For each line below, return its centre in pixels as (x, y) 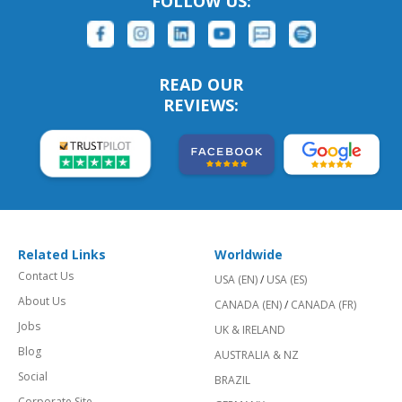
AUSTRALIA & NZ (257, 355)
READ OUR (201, 85)
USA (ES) (287, 280)
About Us (42, 301)
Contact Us (46, 276)
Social (33, 377)
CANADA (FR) (323, 305)
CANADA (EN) (248, 305)
